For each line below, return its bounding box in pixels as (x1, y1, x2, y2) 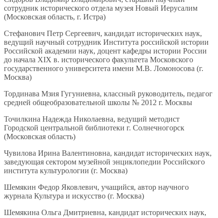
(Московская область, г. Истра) (4, 13, 106, 21)
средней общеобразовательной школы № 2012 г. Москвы (4, 98, 192, 107)
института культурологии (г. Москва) (4, 166, 127, 175)
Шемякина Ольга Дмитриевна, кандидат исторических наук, (4, 208, 206, 217)
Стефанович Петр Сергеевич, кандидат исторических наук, (4, 29, 202, 38)
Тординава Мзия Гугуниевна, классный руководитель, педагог (4, 90, 213, 98)
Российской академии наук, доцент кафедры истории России (4, 47, 207, 55)
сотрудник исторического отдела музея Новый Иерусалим (4, 4, 198, 13)
